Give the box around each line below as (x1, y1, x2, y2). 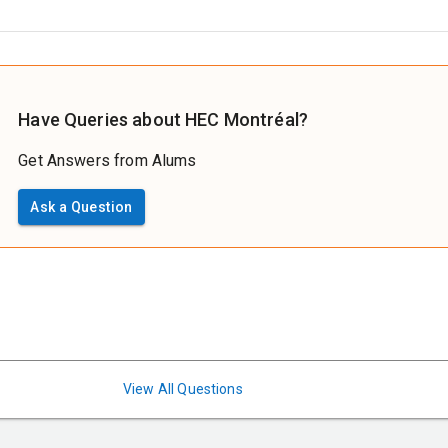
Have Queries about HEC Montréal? (18, 109, 309, 130)
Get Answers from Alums (18, 151, 197, 170)
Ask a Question (30, 199, 133, 215)
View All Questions (123, 381, 243, 397)
